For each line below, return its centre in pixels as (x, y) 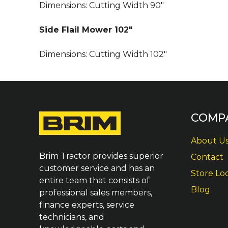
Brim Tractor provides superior (101, 156)
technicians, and (72, 217)
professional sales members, (96, 193)
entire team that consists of (94, 181)
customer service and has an (97, 168)
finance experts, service (87, 205)
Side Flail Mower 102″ (86, 30)
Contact (207, 157)
